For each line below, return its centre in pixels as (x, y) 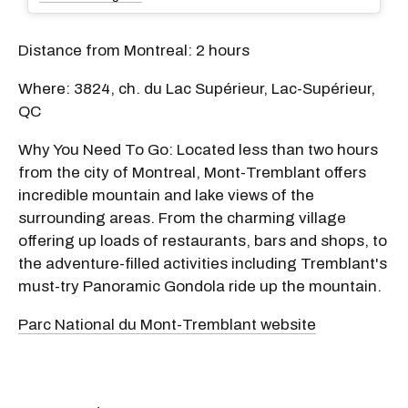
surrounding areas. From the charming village (182, 218)
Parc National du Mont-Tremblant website (167, 324)
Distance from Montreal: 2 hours (134, 50)
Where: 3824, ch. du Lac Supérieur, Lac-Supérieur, (197, 88)
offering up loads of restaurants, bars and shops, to (203, 240)
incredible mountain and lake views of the (166, 195)
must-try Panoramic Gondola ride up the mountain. (200, 286)
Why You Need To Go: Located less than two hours (198, 149)
